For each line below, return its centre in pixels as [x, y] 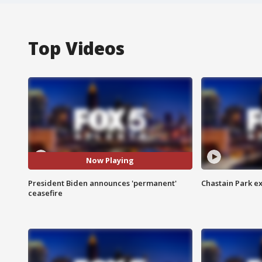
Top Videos [76, 48]
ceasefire [45, 193]
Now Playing [110, 161]
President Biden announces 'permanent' [102, 183]
